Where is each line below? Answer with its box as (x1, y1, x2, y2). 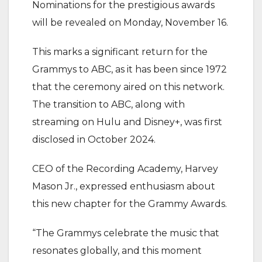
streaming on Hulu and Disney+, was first (32, 116, 222, 128)
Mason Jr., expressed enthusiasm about (32, 181, 215, 192)
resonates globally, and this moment (32, 245, 202, 257)
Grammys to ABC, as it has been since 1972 (32, 64, 227, 75)
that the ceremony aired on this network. (32, 81, 225, 93)
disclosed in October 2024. (32, 134, 156, 146)
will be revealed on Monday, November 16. (32, 17, 228, 29)
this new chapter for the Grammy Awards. (32, 198, 227, 210)
